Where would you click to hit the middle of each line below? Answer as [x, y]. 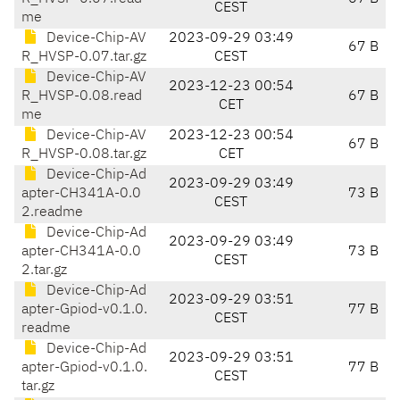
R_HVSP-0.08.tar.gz [84, 155]
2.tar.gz [44, 271]
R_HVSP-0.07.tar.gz [84, 58]
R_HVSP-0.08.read [82, 97]
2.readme [52, 213]
